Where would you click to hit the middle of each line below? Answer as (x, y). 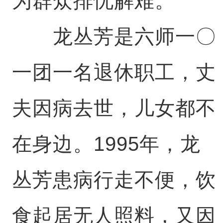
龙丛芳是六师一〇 (114, 37)
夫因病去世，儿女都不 (114, 108)
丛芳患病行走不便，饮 (114, 180)
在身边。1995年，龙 (106, 144)
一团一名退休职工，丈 (114, 72)
